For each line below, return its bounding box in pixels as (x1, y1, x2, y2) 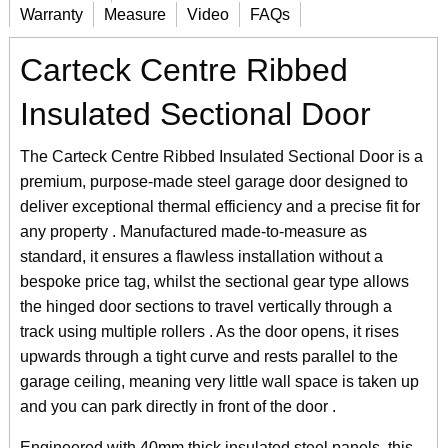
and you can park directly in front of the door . (20, 397, 336, 415)
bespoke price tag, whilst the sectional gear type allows (20, 272, 409, 290)
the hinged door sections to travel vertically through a (20, 297, 392, 315)
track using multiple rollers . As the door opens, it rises (20, 322, 399, 340)
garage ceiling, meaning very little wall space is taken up (20, 372, 419, 390)
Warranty (20, 5, 83, 23)
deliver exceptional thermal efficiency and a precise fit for (20, 197, 420, 215)
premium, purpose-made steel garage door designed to (20, 172, 408, 190)
